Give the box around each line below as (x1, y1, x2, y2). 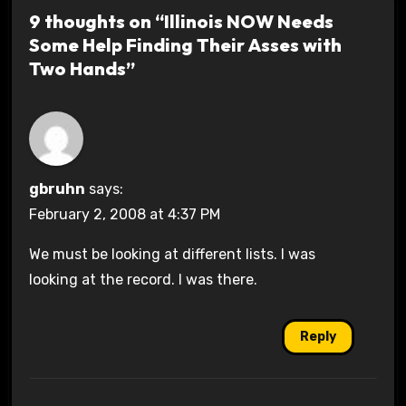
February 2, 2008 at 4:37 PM (28, 206, 220, 224)
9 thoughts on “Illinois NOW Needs (28, 9, 333, 33)
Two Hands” (28, 56, 135, 80)
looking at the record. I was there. (28, 271, 257, 289)
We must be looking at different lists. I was (28, 246, 315, 264)
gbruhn (28, 180, 85, 198)
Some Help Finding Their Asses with (28, 33, 342, 56)
